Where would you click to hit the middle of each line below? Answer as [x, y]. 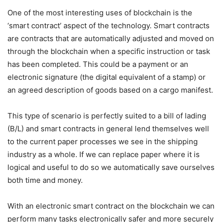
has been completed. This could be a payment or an [98, 64]
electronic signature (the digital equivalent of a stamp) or [107, 77]
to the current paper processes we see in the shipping [103, 141]
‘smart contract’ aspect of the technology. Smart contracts [109, 25]
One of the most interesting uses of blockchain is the [100, 12]
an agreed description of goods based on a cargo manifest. [110, 90]
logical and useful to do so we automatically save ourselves [111, 167]
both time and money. [45, 180]
